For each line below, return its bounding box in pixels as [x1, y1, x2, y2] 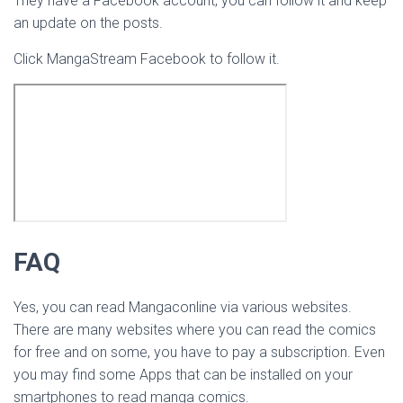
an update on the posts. [13, 14, 163, 31]
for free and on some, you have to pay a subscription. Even [13, 344, 385, 361]
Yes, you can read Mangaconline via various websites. [13, 299, 352, 316]
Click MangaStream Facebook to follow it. [13, 50, 280, 67]
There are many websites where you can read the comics [13, 321, 376, 338]
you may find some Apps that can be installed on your [13, 366, 353, 383]
